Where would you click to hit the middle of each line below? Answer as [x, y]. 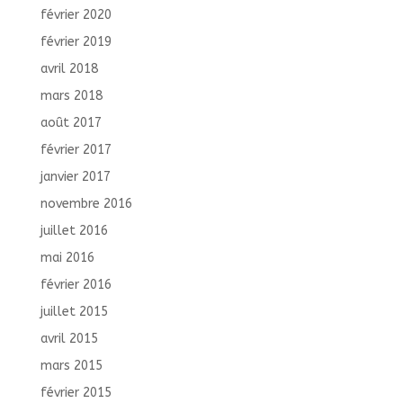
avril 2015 [69, 339]
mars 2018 [71, 96]
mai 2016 [67, 258]
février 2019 [76, 42]
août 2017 [71, 123]
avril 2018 [69, 69]
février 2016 [76, 285]
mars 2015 [71, 366]
